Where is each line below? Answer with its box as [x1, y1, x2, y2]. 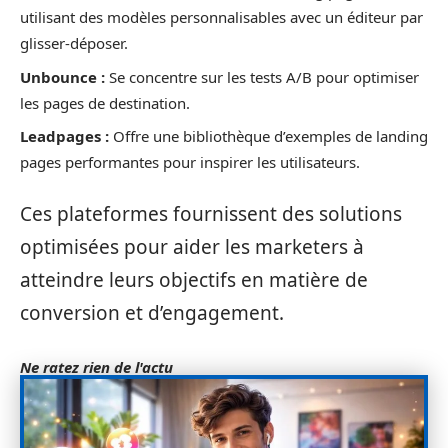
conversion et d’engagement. [20, 299, 284, 326]
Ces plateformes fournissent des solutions [20, 200, 402, 227]
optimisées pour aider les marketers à [20, 233, 364, 260]
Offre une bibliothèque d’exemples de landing [109, 126, 428, 146]
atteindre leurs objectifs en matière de [20, 266, 368, 293]
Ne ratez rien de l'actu [20, 356, 173, 377]
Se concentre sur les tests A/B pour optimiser [105, 66, 419, 87]
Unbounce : [20, 66, 105, 87]
